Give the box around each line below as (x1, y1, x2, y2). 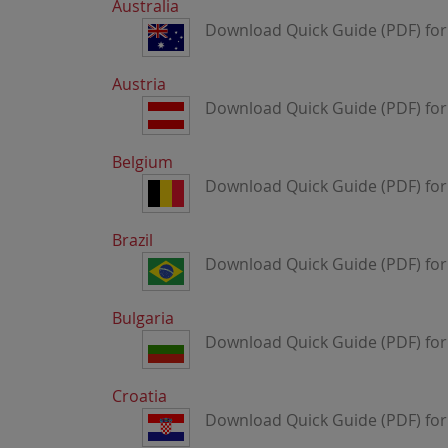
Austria (112, 73, 166, 95)
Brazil (112, 229, 153, 251)
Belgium (112, 151, 173, 173)
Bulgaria (112, 307, 174, 329)
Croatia (112, 385, 167, 407)
